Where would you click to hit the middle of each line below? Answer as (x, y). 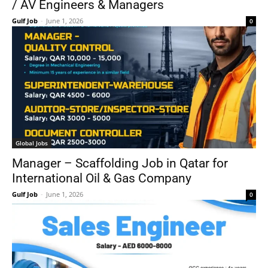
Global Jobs (32, 143)
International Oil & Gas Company (102, 178)
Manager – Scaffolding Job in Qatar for (120, 163)
